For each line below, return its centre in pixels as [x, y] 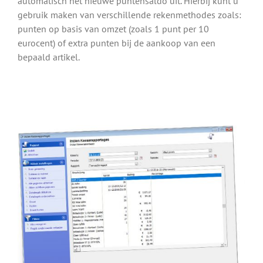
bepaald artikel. [49, 57]
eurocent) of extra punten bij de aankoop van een [117, 43]
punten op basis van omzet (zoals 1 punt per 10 [113, 29]
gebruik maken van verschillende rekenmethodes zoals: [129, 15]
